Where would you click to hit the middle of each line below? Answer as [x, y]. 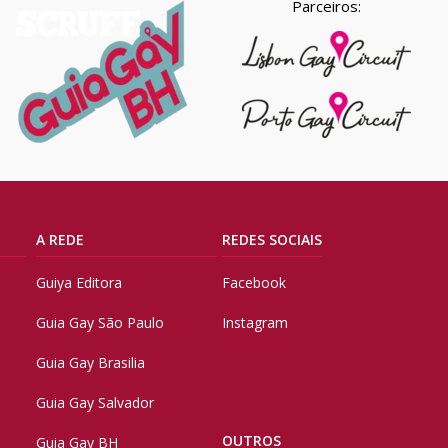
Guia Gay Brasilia [90, 363]
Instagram [254, 323]
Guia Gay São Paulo [99, 323]
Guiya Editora [78, 283]
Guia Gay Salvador [94, 403]
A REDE [59, 240]
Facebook [253, 283]
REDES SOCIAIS [271, 240]
